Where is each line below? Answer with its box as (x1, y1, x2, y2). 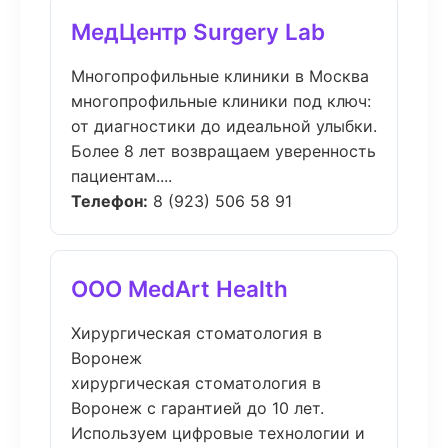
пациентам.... (71, 166, 172, 186)
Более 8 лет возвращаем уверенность (71, 141, 376, 161)
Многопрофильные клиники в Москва (71, 66, 369, 86)
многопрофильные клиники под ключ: (71, 91, 371, 111)
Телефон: (71, 191, 148, 211)
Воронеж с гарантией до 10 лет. (71, 398, 324, 418)
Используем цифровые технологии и (71, 423, 365, 443)
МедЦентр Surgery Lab (71, 18, 325, 45)
